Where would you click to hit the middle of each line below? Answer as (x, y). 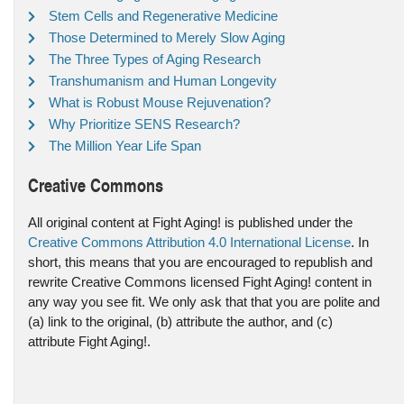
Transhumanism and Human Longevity (163, 80)
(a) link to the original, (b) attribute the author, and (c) (180, 321)
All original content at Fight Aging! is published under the (190, 222)
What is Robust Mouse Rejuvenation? (160, 102)
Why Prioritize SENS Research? (144, 124)
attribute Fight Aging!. (89, 341)
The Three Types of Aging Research (155, 59)
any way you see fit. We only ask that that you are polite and (204, 301)
